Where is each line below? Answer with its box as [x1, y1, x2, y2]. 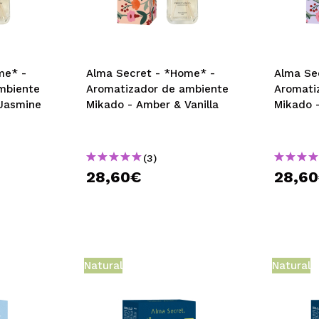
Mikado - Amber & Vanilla [85, 98, 219, 111]
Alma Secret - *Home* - [85, 67, 215, 80]
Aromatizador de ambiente [85, 83, 229, 95]
